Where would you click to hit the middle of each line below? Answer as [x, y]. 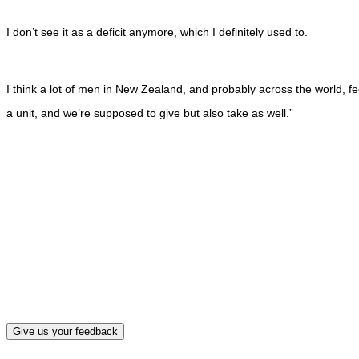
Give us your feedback [65, 332]
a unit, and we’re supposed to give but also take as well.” [150, 113]
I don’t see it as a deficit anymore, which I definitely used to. [157, 32]
